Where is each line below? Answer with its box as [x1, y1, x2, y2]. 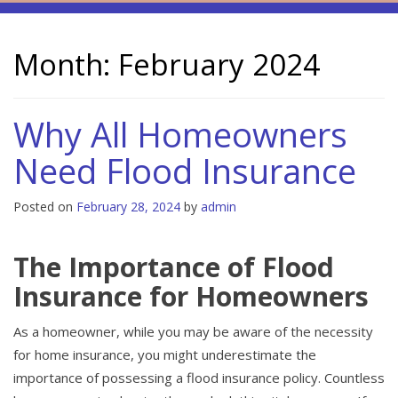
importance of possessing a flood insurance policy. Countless [13, 369, 385, 387]
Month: [13, 44, 118, 85]
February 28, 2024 [76, 198, 180, 216]
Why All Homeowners [13, 111, 347, 158]
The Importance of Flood [13, 249, 334, 286]
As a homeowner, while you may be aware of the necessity [13, 322, 373, 341]
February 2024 [118, 44, 320, 85]
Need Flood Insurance [13, 147, 356, 195]
